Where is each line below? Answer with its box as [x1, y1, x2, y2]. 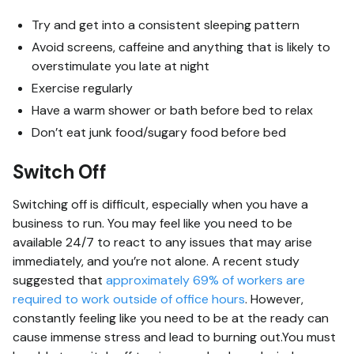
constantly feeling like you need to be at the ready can [13, 309, 329, 326]
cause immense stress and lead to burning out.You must [13, 328, 336, 345]
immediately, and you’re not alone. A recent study [13, 252, 299, 269]
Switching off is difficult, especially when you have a [13, 195, 308, 213]
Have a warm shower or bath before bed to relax [32, 101, 313, 119]
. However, [245, 290, 303, 307]
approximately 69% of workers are [106, 271, 305, 288]
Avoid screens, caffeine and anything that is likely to [32, 38, 330, 55]
